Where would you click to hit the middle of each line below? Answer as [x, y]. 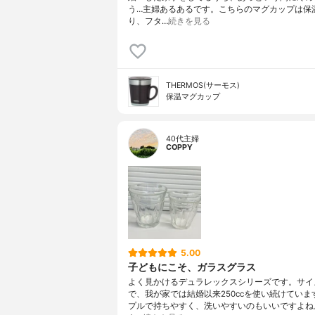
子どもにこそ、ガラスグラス [192, 266]
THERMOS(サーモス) [203, 85]
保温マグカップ [193, 96]
